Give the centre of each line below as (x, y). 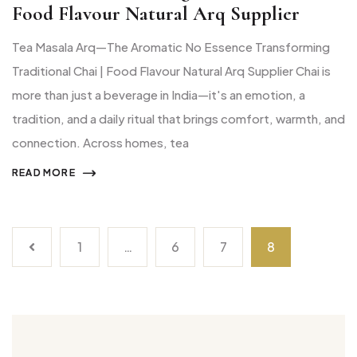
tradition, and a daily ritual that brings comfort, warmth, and (178, 118)
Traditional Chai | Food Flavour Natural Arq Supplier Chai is (171, 70)
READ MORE (44, 172)
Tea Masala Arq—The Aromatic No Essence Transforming (171, 46)
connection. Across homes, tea (100, 142)
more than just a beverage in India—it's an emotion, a (159, 94)
